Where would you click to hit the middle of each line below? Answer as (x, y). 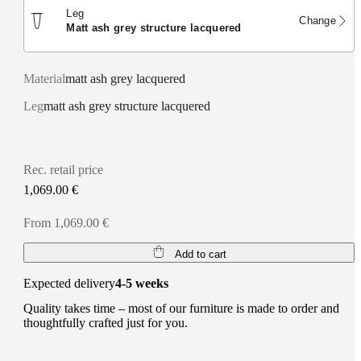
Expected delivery (70, 283)
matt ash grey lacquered (126, 78)
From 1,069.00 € (66, 222)
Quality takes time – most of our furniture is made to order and (182, 308)
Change (317, 20)
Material (45, 78)
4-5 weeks (142, 283)
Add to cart (200, 254)
